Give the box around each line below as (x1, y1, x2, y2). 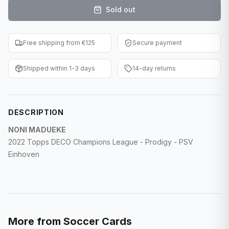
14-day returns (132, 64, 176, 72)
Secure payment (132, 39, 182, 47)
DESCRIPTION (8, 108, 64, 117)
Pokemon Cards (31, 99, 87, 107)
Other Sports (31, 121, 76, 130)
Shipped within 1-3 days (23, 64, 95, 72)
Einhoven (8, 150, 39, 158)
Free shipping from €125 (23, 39, 95, 47)
